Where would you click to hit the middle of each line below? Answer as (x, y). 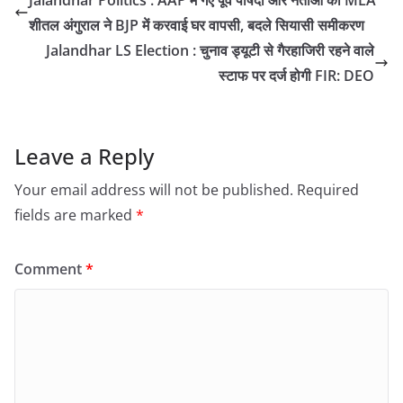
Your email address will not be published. (154, 189)
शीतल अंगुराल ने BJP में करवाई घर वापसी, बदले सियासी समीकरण (197, 25)
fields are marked (75, 215)
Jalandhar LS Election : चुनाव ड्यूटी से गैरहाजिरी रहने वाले (210, 50)
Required (328, 189)
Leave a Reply (84, 156)
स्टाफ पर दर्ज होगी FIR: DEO (296, 75)
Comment (50, 269)
